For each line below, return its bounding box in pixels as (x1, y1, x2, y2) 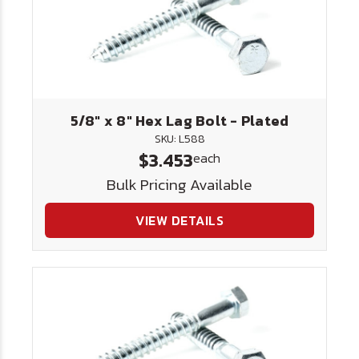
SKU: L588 (154, 131, 205, 147)
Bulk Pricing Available (107, 173, 252, 196)
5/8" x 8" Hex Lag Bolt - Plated (70, 110, 289, 131)
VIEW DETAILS (135, 211, 224, 230)
